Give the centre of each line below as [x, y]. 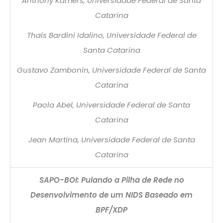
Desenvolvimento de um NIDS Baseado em [111, 195]
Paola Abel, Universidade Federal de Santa [111, 105]
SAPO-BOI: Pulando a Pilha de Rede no [111, 180]
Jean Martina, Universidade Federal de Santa [111, 139]
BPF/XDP [111, 210]
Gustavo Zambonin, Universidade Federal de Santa [111, 70]
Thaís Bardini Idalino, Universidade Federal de [111, 35]
